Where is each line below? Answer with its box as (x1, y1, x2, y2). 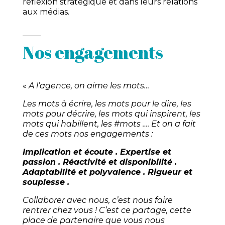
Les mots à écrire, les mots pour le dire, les (22, 99, 191, 109)
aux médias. (22, 7, 69, 17)
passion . (22, 157, 63, 167)
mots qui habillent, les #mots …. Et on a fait (22, 119, 196, 129)
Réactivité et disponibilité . (62, 157, 177, 167)
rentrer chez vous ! (22, 205, 97, 215)
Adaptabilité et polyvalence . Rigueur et (22, 167, 192, 177)
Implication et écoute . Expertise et (22, 147, 171, 157)
